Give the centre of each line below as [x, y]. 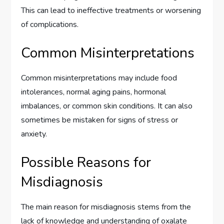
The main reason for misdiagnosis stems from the [106, 207]
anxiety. [34, 134]
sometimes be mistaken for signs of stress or [100, 120]
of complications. [50, 25]
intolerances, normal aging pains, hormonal [94, 92]
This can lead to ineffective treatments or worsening [111, 11]
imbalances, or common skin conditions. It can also [107, 106]
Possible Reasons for [86, 163]
